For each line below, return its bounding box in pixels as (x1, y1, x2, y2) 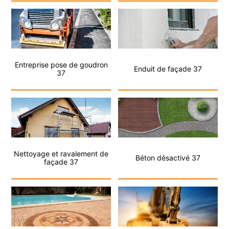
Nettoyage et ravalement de (14, 149, 108, 158)
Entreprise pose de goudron (14, 60, 108, 70)
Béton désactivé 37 (135, 153, 200, 163)
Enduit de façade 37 (134, 64, 202, 74)
